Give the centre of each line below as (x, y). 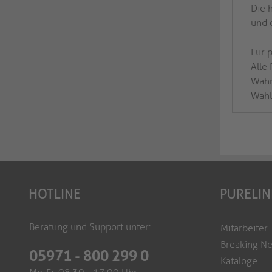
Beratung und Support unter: (90, 227)
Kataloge (239, 261)
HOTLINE (55, 194)
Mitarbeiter (244, 228)
